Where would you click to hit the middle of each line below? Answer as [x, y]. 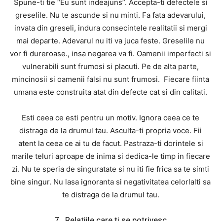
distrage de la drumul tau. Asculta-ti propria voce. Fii [110, 131]
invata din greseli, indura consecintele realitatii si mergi [110, 28]
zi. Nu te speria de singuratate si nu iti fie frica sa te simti [110, 169]
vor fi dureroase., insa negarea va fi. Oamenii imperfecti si [110, 54]
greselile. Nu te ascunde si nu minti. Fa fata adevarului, [110, 15]
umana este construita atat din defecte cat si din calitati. [110, 92]
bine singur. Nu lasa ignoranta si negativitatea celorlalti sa [110, 182]
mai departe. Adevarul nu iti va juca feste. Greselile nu [110, 41]
